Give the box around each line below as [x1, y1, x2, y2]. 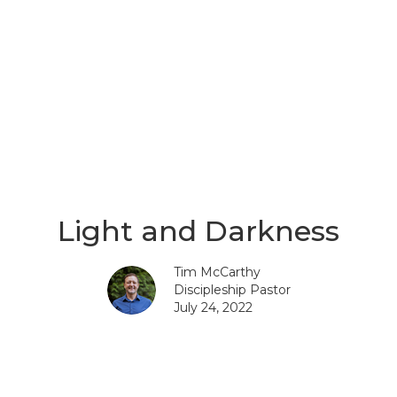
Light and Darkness [58, 214, 339, 249]
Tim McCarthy [173, 264, 261, 281]
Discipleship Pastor [173, 282, 291, 299]
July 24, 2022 [173, 300, 253, 316]
